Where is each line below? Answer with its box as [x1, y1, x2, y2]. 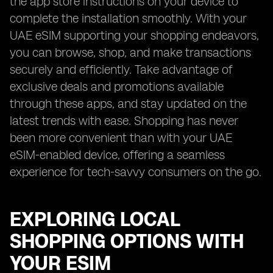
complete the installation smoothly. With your [10, 11, 247, 26]
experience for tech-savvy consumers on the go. [10, 165, 261, 179]
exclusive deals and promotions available [10, 79, 224, 94]
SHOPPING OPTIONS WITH [10, 230, 244, 253]
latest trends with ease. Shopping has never [10, 113, 238, 128]
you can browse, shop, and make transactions [10, 45, 251, 60]
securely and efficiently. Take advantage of [10, 62, 232, 77]
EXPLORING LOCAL [10, 208, 180, 231]
